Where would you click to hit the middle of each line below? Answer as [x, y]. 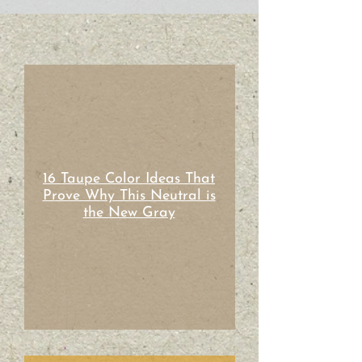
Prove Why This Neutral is [129, 196]
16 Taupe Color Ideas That [129, 179]
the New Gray [129, 213]
